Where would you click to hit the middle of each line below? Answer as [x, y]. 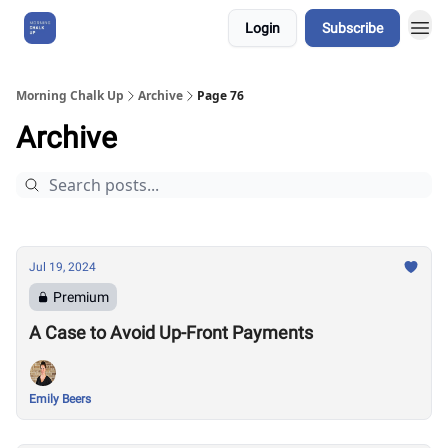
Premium [81, 297]
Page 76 [220, 95]
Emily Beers [60, 399]
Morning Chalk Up [70, 95]
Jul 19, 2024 [62, 267]
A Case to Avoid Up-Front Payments [171, 332]
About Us [105, 28]
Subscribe [352, 28]
